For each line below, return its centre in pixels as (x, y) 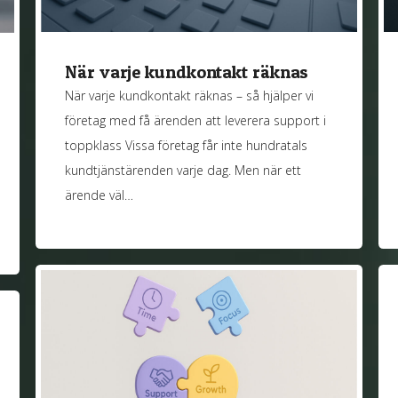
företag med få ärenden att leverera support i (196, 121)
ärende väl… (99, 195)
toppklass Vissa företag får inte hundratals (187, 146)
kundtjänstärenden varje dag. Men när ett (183, 171)
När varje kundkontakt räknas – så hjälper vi (190, 96)
